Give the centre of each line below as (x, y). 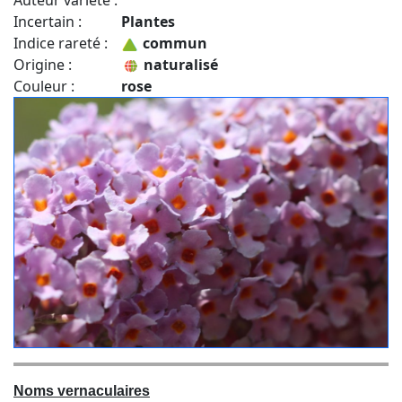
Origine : (44, 65)
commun (173, 44)
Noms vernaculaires (82, 390)
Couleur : (46, 87)
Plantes (148, 22)
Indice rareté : (62, 44)
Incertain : (49, 22)
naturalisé (179, 65)
